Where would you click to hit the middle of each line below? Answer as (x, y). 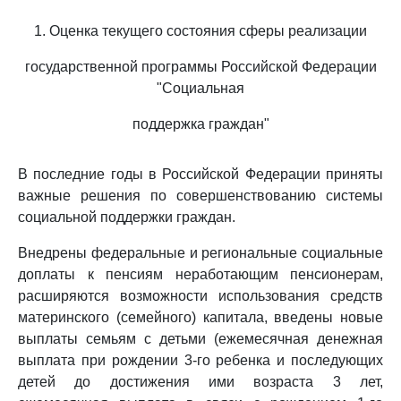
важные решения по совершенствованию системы (200, 196)
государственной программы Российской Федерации (200, 67)
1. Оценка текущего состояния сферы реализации (200, 31)
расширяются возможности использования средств (200, 296)
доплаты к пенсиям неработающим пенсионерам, (200, 274)
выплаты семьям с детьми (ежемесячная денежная (200, 339)
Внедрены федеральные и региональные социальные (200, 253)
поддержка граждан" (200, 124)
